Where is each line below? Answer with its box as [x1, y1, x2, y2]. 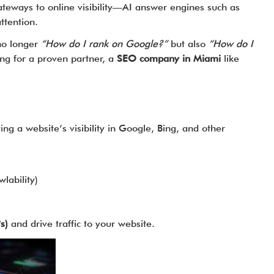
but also [167, 38, 209, 50]
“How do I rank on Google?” [40, 38, 168, 50]
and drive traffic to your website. [7, 218, 155, 229]
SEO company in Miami [116, 53, 221, 64]
